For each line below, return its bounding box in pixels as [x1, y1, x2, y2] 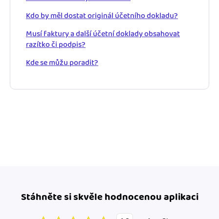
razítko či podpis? [26, 38, 86, 51]
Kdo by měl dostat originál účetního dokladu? [26, 9, 178, 22]
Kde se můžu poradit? [26, 56, 98, 69]
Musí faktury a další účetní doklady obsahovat [26, 27, 180, 40]
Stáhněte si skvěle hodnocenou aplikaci [21, 189, 198, 205]
